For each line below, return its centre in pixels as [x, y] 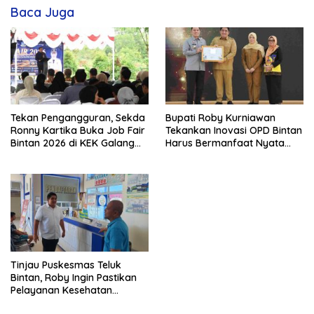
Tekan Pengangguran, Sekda [78, 118]
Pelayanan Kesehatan [61, 290]
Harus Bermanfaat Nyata [225, 143]
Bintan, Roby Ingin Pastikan [74, 277]
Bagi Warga [193, 156]
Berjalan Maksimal [54, 302]
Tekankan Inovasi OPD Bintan [234, 131]
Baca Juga [42, 12]
